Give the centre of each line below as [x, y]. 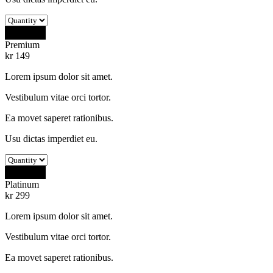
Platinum [22, 184]
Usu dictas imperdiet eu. [51, 138]
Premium [22, 44]
